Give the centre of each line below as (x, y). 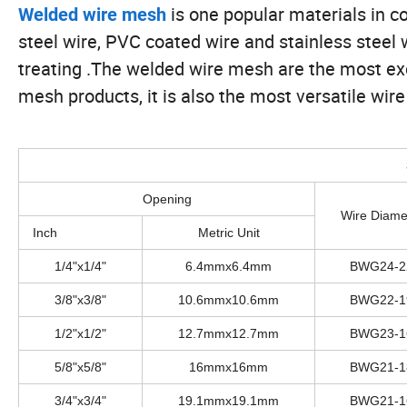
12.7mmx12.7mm (228, 333)
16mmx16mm (228, 367)
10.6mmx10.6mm (228, 299)
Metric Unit (228, 232)
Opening (167, 199)
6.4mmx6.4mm (228, 266)
